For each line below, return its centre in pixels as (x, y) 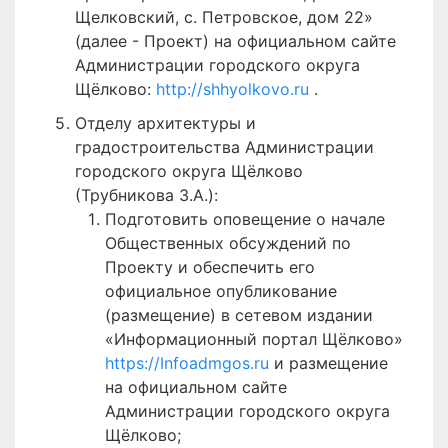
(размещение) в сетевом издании (239, 315)
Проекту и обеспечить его (210, 267)
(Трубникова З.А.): (146, 195)
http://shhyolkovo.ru (235, 89)
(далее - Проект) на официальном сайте (235, 41)
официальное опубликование (221, 291)
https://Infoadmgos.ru (189, 363)
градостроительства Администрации (224, 147)
